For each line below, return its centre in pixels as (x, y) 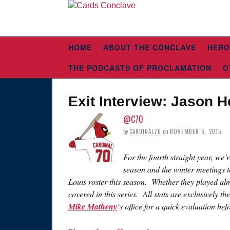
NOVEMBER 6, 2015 (196, 131)
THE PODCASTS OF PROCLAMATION (140, 68)
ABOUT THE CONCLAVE (150, 47)
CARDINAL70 (145, 131)
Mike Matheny (93, 206)
